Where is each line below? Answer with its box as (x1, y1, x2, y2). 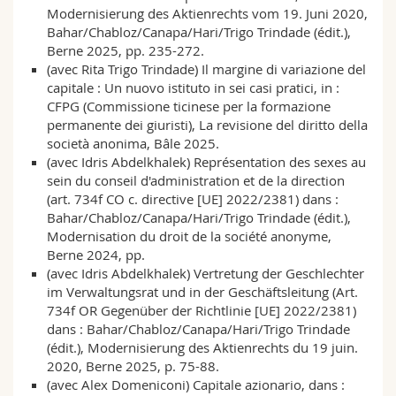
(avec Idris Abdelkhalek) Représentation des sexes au (46, 153, 366, 171)
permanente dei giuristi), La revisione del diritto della (46, 116, 368, 134)
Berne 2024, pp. (46, 246, 145, 264)
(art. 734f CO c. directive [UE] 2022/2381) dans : (46, 190, 339, 209)
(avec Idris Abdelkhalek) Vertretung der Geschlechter (46, 264, 364, 283)
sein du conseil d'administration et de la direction (46, 171, 345, 190)
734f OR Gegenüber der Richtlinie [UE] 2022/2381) (46, 301, 356, 320)
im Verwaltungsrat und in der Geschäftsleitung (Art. (46, 283, 358, 301)
